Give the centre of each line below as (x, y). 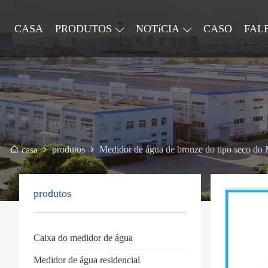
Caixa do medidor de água (83, 237)
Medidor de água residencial (87, 260)
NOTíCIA (158, 29)
